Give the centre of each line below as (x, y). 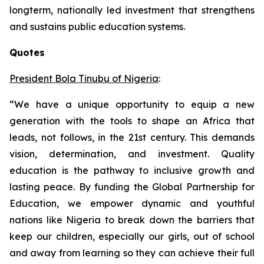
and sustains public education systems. (97, 27)
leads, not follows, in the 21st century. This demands (132, 137)
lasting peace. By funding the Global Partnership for (132, 187)
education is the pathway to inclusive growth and (132, 170)
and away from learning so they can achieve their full (132, 253)
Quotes (27, 52)
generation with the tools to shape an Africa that (132, 121)
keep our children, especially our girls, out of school (132, 236)
